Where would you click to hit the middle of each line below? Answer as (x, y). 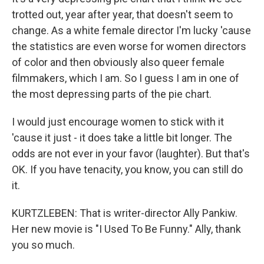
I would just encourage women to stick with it (118, 122)
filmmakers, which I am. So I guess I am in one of (126, 78)
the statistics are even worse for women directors (129, 46)
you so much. (43, 245)
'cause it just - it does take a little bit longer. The (122, 138)
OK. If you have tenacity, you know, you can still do (127, 169)
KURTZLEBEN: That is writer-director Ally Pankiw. (125, 213)
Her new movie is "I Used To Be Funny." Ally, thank (126, 229)
